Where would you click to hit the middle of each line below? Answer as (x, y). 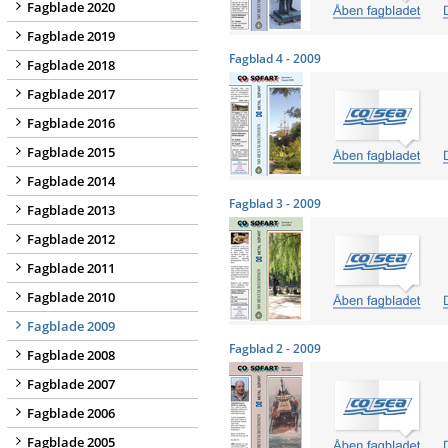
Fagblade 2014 (70, 181)
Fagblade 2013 (70, 210)
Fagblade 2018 (70, 65)
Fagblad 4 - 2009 (274, 58)
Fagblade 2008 (70, 355)
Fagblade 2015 (70, 152)
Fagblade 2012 (70, 239)
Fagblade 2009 (70, 326)
